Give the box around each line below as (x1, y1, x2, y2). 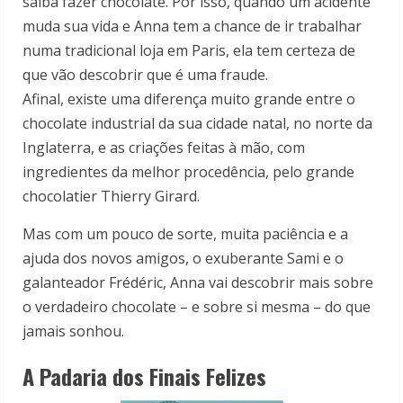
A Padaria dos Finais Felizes (22, 359, 266, 392)
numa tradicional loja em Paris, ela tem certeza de (22, 40, 355, 60)
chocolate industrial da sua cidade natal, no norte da (22, 112, 372, 133)
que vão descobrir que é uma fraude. (22, 64, 268, 85)
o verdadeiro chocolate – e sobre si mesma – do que (22, 296, 371, 317)
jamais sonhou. (22, 320, 124, 341)
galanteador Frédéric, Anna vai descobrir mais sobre (22, 272, 373, 292)
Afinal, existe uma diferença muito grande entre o (22, 88, 355, 109)
